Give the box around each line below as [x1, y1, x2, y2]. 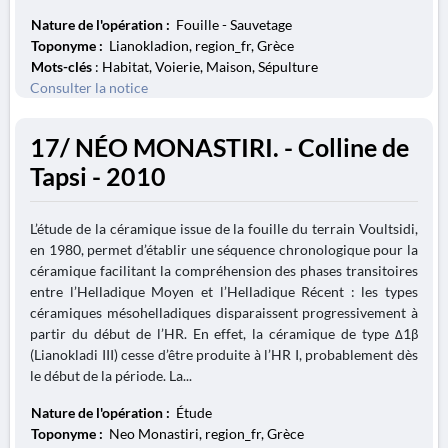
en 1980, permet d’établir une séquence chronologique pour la [30, 241, 418, 258]
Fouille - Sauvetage [173, 16, 292, 33]
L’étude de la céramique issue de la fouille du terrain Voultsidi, [30, 220, 418, 237]
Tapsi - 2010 [30, 162, 166, 191]
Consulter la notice [30, 79, 148, 96]
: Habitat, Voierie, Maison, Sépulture [92, 58, 318, 75]
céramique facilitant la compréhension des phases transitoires [30, 262, 418, 279]
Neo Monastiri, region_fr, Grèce [106, 425, 304, 442]
